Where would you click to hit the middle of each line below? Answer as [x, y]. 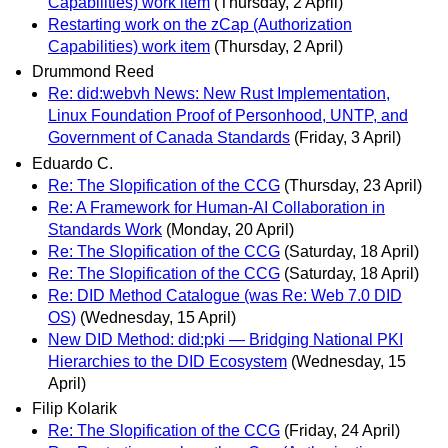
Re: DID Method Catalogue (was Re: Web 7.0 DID [225, 295]
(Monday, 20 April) [230, 229]
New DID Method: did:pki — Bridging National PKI [225, 339]
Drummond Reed [93, 72]
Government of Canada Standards [169, 138]
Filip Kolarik [74, 408]
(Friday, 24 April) [342, 430]
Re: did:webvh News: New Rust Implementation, [219, 94]
